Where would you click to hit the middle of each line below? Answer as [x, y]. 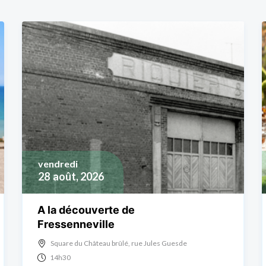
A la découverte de [86, 210]
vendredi [58, 163]
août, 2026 [79, 176]
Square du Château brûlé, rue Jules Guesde [119, 243]
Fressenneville [76, 224]
